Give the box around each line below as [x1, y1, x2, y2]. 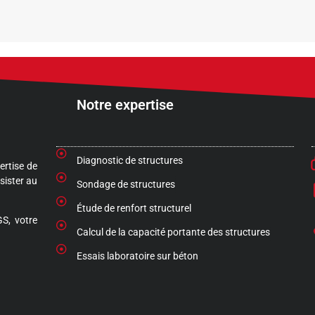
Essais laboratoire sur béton [76, 250, 198, 262]
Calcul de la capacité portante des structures [76, 226, 270, 238]
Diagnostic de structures [76, 154, 183, 166]
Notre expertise [77, 96, 174, 113]
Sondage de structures [76, 178, 175, 190]
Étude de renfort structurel [76, 202, 191, 214]
